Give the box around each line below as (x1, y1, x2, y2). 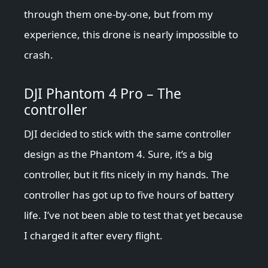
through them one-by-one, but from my (24, 7, 213, 22)
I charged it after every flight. (24, 229, 163, 243)
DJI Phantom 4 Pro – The (24, 84, 181, 103)
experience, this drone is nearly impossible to (24, 28, 238, 42)
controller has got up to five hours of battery (24, 188, 234, 202)
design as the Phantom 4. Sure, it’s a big (24, 147, 212, 162)
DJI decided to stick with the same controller (24, 127, 231, 141)
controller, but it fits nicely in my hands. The (24, 167, 229, 182)
